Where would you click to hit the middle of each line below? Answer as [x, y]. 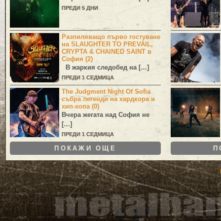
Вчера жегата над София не [106, 114]
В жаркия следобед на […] [105, 67]
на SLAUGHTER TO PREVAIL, [107, 44]
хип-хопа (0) [80, 106]
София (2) [77, 59]
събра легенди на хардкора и [108, 99]
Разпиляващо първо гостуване [111, 37]
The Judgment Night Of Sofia [106, 91]
